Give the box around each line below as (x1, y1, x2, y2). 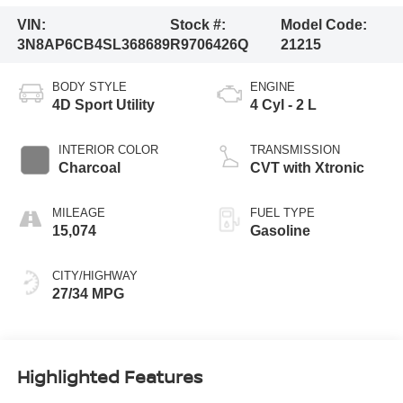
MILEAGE (51, 206, 105, 220)
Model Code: (281, 16, 368, 32)
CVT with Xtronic (250, 160, 364, 176)
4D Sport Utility (51, 97, 155, 113)
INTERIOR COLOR (58, 143, 158, 157)
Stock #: (169, 16, 226, 32)
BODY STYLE (51, 80, 127, 94)
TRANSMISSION (250, 143, 340, 157)
